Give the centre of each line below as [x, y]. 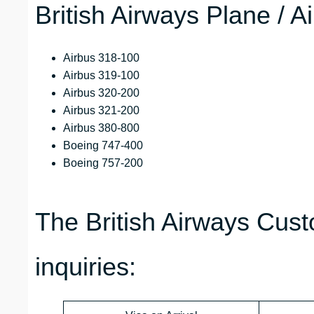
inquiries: [86, 267]
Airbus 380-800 [101, 128]
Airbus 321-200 [101, 111]
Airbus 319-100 [101, 76]
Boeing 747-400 [103, 146]
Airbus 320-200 [101, 93]
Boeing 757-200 [103, 163]
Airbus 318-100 [101, 58]
